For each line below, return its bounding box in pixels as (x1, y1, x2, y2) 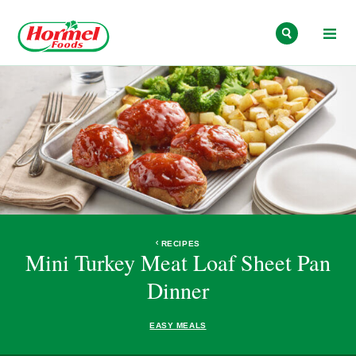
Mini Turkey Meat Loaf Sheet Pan (25, 246, 331, 277)
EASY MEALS (149, 320, 207, 330)
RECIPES (161, 238, 200, 248)
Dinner (147, 274, 209, 305)
